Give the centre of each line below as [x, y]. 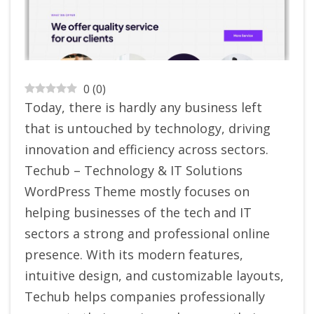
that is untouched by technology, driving [148, 129]
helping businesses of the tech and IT [138, 213]
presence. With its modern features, [134, 255]
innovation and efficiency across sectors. [146, 150]
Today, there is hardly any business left [143, 108]
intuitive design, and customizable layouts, [154, 276]
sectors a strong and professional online [147, 234]
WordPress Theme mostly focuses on [137, 192]
